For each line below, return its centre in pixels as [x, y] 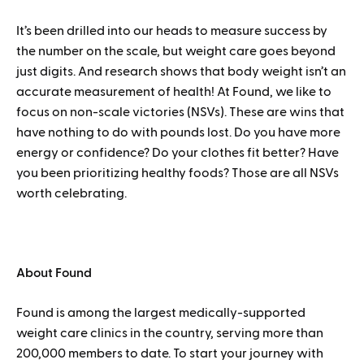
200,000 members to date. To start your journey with [170, 354]
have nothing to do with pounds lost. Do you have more [178, 133]
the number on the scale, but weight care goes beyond [176, 52]
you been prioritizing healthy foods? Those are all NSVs [178, 173]
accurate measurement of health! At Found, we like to [174, 92]
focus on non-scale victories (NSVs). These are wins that [180, 113]
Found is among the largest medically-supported [161, 313]
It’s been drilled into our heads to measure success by [172, 31]
